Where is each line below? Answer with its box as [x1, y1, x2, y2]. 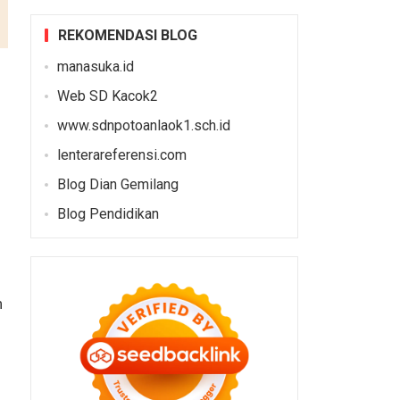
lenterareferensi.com [56, 146, 187, 163]
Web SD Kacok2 [56, 87, 158, 104]
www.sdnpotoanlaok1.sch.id [56, 116, 230, 134]
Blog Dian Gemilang [56, 175, 179, 193]
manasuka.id [56, 57, 134, 75]
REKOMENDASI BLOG [57, 26, 197, 44]
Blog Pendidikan [56, 204, 159, 222]
